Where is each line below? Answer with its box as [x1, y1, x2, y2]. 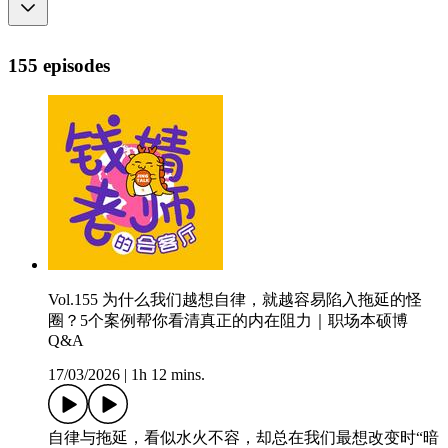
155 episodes [8, 54, 110, 76]
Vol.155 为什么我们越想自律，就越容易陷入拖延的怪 [48, 291, 422, 309]
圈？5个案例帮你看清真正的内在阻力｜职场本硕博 [48, 312, 408, 330]
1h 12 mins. [131, 366, 205, 384]
